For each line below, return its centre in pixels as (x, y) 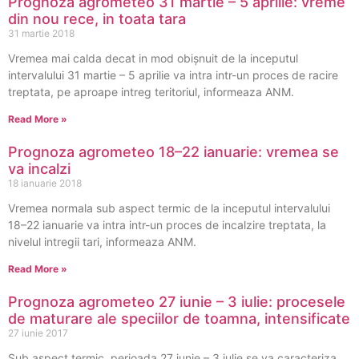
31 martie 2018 (41, 33)
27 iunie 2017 (38, 333)
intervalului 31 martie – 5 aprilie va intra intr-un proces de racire (173, 75)
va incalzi (39, 169)
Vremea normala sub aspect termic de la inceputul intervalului (169, 208)
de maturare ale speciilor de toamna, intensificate (179, 319)
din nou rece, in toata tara (97, 19)
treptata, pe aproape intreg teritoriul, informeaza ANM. (151, 92)
